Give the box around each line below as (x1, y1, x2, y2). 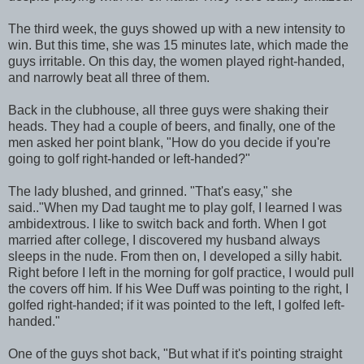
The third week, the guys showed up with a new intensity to (8, 21, 345, 36)
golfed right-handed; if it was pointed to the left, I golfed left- (8, 297, 344, 312)
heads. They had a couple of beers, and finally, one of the (8, 119, 336, 133)
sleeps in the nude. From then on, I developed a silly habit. (8, 249, 342, 263)
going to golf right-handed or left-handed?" (8, 151, 250, 166)
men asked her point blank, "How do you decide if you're (8, 135, 331, 149)
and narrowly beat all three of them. (8, 70, 210, 84)
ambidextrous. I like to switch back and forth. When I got (8, 216, 326, 231)
